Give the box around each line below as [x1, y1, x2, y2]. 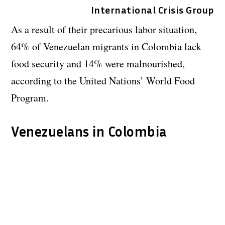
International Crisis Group [90, 4, 214, 16]
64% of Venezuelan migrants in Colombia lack [11, 40, 202, 54]
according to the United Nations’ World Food [11, 74, 195, 88]
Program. [11, 91, 49, 105]
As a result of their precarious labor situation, [11, 23, 197, 37]
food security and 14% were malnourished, [11, 57, 185, 71]
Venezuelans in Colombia [11, 123, 167, 140]
